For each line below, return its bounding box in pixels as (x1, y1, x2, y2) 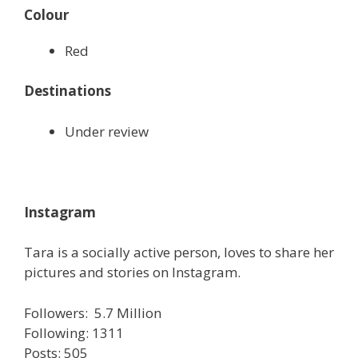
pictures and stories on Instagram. (24, 263, 241, 282)
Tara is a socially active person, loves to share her (24, 243, 334, 262)
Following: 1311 (24, 323, 124, 342)
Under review (65, 121, 149, 141)
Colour (24, 5, 69, 24)
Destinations (24, 82, 111, 101)
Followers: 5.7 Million (24, 303, 161, 322)
